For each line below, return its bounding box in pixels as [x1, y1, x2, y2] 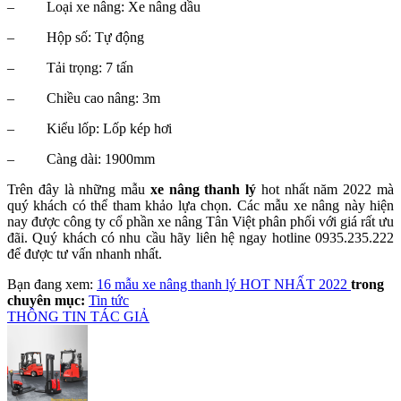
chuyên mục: [7, 292, 89, 308]
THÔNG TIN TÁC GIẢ [7, 308, 149, 324]
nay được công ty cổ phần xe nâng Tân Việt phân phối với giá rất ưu [7, 213, 394, 229]
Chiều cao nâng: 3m [47, 90, 160, 106]
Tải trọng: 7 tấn [47, 59, 133, 75]
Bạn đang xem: [7, 276, 97, 292]
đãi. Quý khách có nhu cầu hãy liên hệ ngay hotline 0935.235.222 [7, 229, 394, 245]
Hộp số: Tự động [47, 29, 144, 45]
